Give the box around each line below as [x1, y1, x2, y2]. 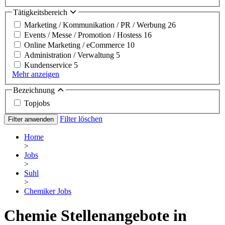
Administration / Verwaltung [24, 51, 116, 60]
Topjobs [24, 98, 50, 107]
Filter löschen [60, 114, 102, 123]
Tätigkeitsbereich [13, 8, 69, 17]
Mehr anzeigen [12, 70, 59, 79]
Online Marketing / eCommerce [24, 41, 127, 50]
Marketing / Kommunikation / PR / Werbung [24, 21, 168, 30]
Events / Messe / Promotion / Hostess [24, 31, 144, 40]
